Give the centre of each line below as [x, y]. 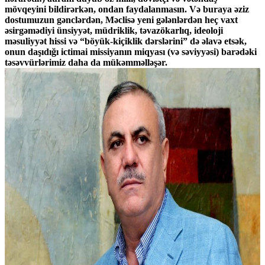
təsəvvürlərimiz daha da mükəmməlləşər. [86, 63]
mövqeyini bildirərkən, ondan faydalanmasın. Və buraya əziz [127, 9]
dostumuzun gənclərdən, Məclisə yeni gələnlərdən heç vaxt [121, 20]
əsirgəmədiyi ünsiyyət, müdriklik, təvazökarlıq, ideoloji [114, 31]
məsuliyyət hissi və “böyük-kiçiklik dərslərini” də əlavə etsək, [126, 41]
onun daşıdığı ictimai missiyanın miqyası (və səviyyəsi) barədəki [131, 52]
